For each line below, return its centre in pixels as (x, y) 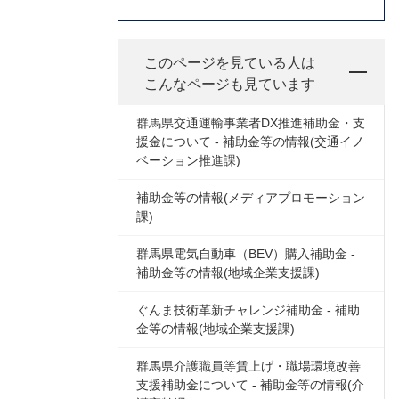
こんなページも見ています (230, 84)
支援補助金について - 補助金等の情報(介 (250, 385)
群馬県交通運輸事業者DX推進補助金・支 (251, 123)
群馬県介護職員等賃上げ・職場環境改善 (248, 366)
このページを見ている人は (230, 63)
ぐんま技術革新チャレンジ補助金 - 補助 (248, 310)
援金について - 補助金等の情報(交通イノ (250, 142)
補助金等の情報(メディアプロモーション (251, 198)
